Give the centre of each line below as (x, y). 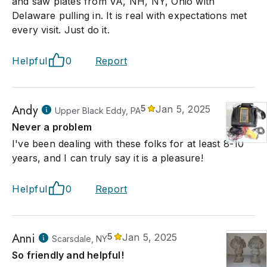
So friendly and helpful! (68, 255)
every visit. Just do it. (61, 30)
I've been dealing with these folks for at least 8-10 (128, 144)
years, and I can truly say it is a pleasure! (108, 158)
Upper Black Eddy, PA (97, 111)
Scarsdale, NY (79, 239)
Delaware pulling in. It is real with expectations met (130, 15)
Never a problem (52, 127)
